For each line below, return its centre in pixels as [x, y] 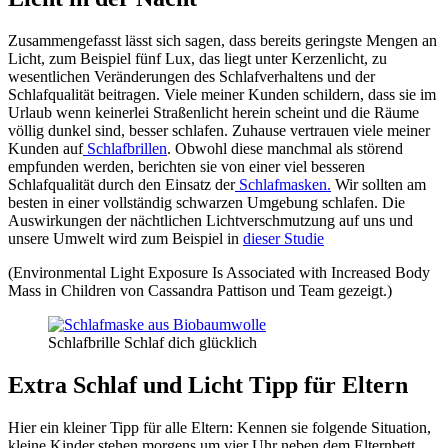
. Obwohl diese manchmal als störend [285, 149]
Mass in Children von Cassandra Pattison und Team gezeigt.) [200, 291]
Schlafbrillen [125, 149]
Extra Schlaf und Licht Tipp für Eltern [208, 384]
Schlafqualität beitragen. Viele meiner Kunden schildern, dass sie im [222, 95]
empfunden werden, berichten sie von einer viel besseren [186, 167]
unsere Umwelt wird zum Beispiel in [125, 239]
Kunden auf [45, 149]
